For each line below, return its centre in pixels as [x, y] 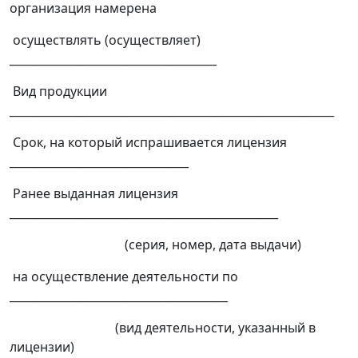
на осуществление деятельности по [124, 277]
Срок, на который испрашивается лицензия [148, 143]
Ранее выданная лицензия [94, 194]
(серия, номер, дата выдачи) [155, 245]
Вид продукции [58, 91]
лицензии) [42, 347]
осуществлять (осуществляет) [105, 40]
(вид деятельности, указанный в [163, 328]
